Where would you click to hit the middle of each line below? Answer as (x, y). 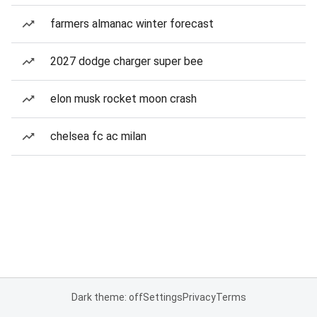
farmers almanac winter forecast (132, 24)
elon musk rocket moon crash (123, 99)
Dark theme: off (107, 297)
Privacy (199, 297)
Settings (162, 297)
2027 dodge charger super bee (127, 61)
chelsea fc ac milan (98, 136)
